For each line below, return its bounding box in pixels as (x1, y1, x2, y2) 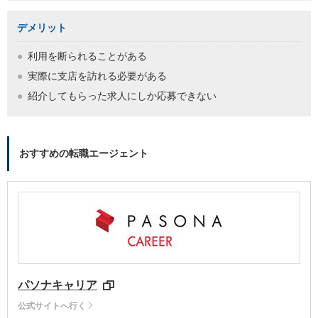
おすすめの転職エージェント (19, 148, 148, 160)
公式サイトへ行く (18, 301, 86, 312)
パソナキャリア (18, 279, 97, 292)
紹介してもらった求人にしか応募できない (28, 91, 216, 102)
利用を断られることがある (28, 51, 147, 62)
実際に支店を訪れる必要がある (28, 71, 167, 82)
